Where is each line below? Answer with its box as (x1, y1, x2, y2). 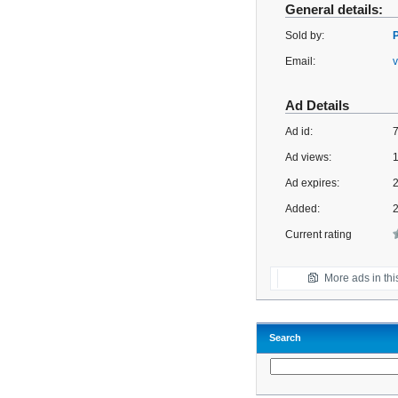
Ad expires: (285, 177, 339, 189)
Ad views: (285, 151, 331, 163)
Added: (285, 203, 320, 215)
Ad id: (285, 125, 313, 138)
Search (269, 332, 301, 343)
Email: (285, 55, 315, 68)
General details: (285, 2, 383, 17)
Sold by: (285, 29, 324, 42)
